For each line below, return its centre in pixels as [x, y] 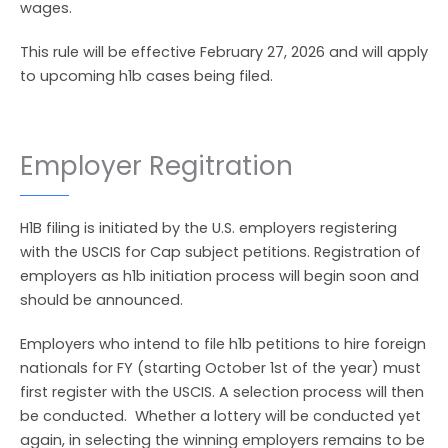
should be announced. [103, 300]
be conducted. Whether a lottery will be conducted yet [220, 416]
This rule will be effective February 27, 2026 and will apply [224, 52]
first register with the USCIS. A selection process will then [222, 392]
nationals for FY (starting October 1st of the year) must [220, 368]
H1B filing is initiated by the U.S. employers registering [208, 228]
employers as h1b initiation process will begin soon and [219, 276]
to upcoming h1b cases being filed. [146, 76]
